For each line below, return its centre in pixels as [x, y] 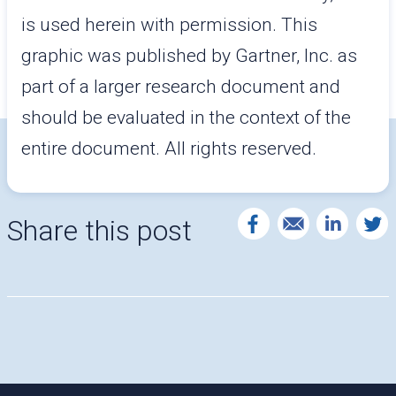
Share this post [99, 231]
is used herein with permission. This [169, 25]
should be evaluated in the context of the [186, 118]
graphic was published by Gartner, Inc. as [189, 56]
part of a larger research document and [181, 87]
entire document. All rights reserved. [169, 148]
